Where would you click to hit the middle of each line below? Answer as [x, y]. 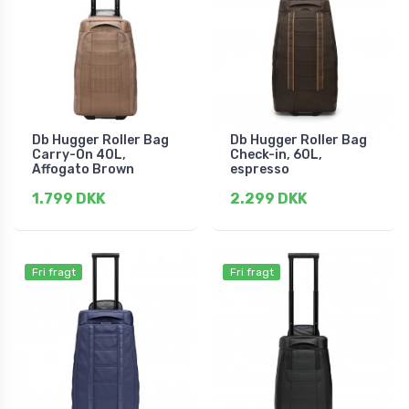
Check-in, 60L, [276, 155]
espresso [260, 170]
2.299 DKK [268, 199]
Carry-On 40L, [79, 155]
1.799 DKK [68, 199]
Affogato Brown [83, 170]
